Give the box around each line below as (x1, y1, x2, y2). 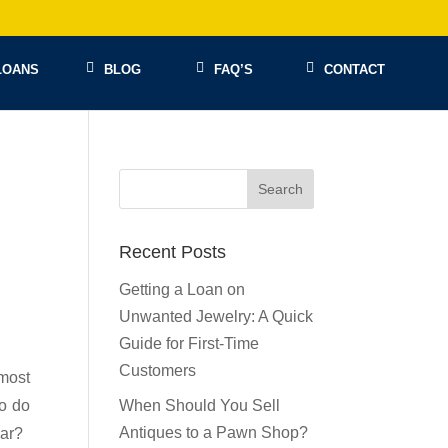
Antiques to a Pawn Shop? (119, 424, 309, 441)
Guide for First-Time (119, 335, 260, 352)
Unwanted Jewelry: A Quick (119, 308, 314, 325)
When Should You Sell (119, 397, 281, 414)
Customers (119, 362, 197, 379)
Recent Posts (119, 242, 227, 262)
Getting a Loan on (119, 281, 246, 298)
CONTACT (324, 62, 385, 77)
